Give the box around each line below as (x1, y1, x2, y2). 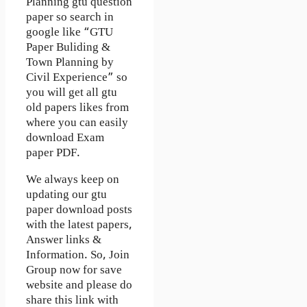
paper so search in (26, 10, 114, 25)
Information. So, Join (26, 247, 130, 263)
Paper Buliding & (26, 40, 110, 56)
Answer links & (26, 232, 101, 248)
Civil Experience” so (26, 70, 127, 86)
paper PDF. (26, 145, 80, 161)
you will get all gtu (26, 85, 117, 101)
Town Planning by (26, 55, 114, 71)
